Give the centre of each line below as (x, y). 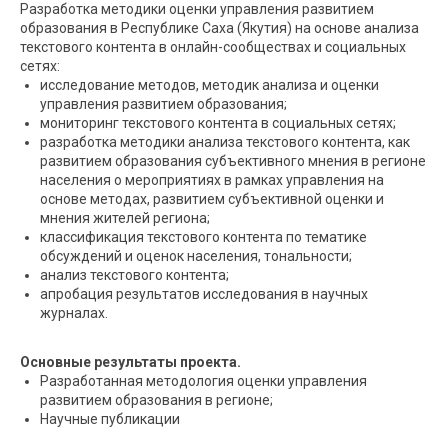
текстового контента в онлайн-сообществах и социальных (213, 47)
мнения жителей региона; (125, 218)
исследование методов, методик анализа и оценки (209, 85)
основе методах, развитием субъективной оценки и (212, 199)
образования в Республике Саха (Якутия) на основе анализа (219, 28)
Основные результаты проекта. (130, 362)
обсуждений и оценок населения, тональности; (196, 256)
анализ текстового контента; (134, 275)
